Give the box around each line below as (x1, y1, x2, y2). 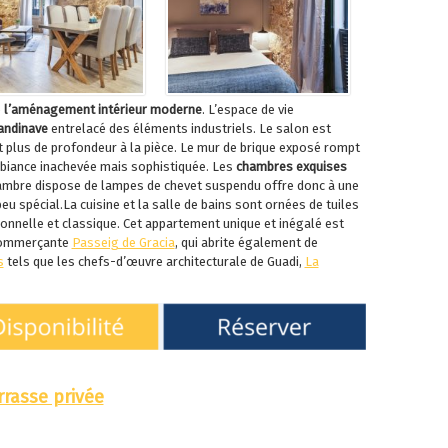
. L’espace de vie (201, 101, 294, 117)
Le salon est (255, 120, 331, 136)
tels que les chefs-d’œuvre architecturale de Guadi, (3, 253, 305, 269)
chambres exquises (232, 158, 347, 174)
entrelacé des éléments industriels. (47, 120, 256, 136)
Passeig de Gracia (71, 234, 175, 250)
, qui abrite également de (174, 234, 318, 250)
